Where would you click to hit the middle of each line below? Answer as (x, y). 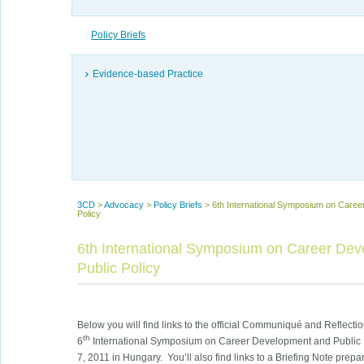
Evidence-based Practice (148, 74)
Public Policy (119, 268)
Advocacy (124, 204)
